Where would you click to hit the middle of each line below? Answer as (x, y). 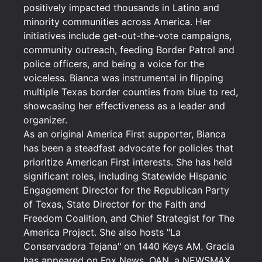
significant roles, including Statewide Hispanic (125, 176)
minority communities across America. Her (117, 22)
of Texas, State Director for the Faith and (115, 204)
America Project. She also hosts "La (102, 232)
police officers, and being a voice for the (114, 64)
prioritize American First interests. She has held (128, 162)
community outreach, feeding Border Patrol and (129, 50)
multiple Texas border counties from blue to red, (131, 92)
